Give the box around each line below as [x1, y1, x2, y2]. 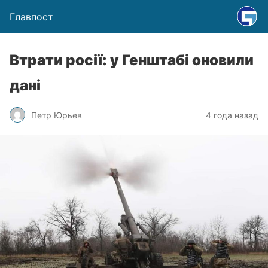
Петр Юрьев [31, 109, 82, 120]
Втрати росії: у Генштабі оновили [10, 51, 254, 69]
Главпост [10, 11, 53, 23]
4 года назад [206, 109, 258, 120]
